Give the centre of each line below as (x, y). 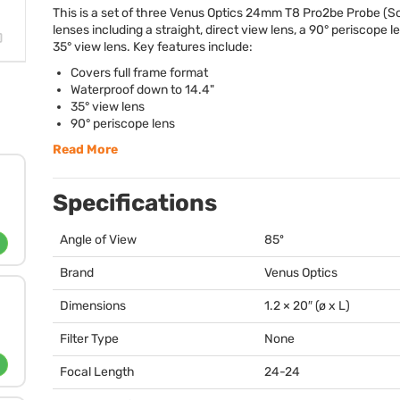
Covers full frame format (139, 73)
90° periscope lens (123, 124)
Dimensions (93, 306)
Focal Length (97, 372)
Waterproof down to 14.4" (142, 90)
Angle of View (98, 240)
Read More (85, 150)
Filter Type (89, 339)
